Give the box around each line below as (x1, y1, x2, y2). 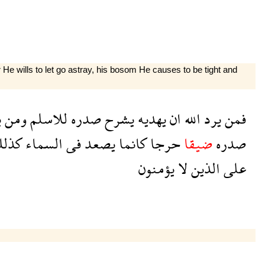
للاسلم (26, 102, 67, 135)
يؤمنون (138, 151, 174, 185)
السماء (21, 127, 63, 160)
